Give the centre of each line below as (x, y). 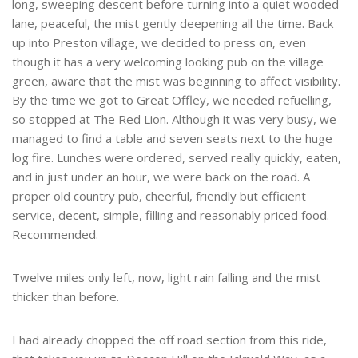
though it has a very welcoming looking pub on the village (168, 62)
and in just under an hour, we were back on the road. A (161, 177)
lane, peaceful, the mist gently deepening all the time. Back (173, 24)
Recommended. (55, 235)
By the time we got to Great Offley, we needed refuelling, (172, 100)
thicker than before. (66, 297)
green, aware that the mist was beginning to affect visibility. (176, 81)
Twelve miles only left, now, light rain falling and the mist (166, 278)
